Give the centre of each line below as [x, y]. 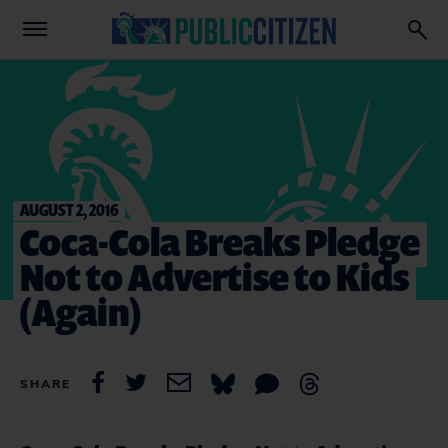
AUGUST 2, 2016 [69, 209]
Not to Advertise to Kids [214, 276]
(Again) [80, 311]
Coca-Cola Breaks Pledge [220, 241]
